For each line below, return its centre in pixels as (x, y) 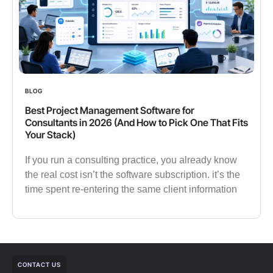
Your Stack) (50, 134)
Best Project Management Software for (110, 110)
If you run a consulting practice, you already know (131, 160)
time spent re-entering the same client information (131, 189)
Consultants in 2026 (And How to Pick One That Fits (136, 122)
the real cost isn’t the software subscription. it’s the (133, 174)
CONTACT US (39, 264)
